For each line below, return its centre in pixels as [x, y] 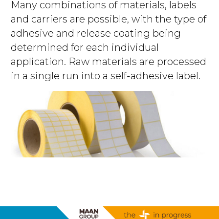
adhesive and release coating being [96, 33]
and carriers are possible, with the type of [109, 19]
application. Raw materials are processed [109, 61]
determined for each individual [85, 47]
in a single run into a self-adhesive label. [106, 76]
